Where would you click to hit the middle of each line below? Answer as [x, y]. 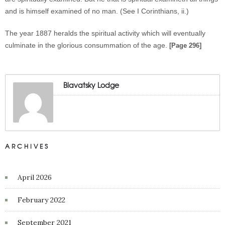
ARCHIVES [27, 146]
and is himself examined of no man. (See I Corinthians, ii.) [97, 11]
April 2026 [35, 177]
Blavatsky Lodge [91, 85]
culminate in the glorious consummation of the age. [87, 45]
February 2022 [41, 200]
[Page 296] [185, 45]
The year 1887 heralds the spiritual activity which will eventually [105, 33]
